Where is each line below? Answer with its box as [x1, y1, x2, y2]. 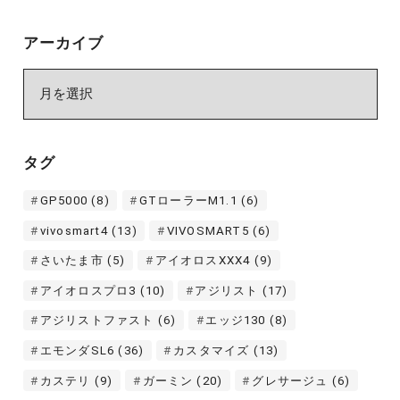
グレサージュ [252, 373, 329, 387]
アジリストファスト [39, 313, 154, 328]
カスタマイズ [173, 343, 250, 357]
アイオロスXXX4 [154, 254, 251, 268]
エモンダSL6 [39, 343, 115, 357]
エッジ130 [205, 313, 266, 328]
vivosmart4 [39, 223, 108, 237]
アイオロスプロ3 [39, 283, 137, 297]
